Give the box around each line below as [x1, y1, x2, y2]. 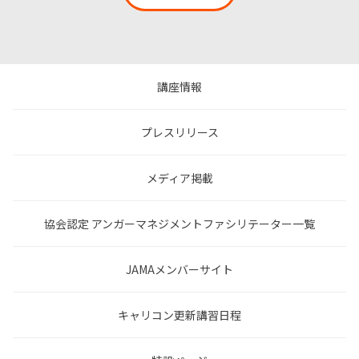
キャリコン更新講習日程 [118, 307, 241, 324]
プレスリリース [140, 124, 219, 141]
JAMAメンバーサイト [126, 261, 233, 278]
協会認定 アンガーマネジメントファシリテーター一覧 [44, 216, 315, 232]
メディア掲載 [146, 170, 213, 187]
